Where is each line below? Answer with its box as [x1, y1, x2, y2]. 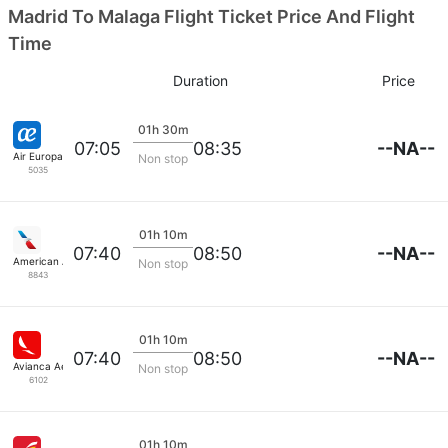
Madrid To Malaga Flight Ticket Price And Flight [8, 5, 415, 27]
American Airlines [13, 254, 96, 267]
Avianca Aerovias [13, 359, 96, 372]
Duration [172, 72, 228, 89]
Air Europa [13, 149, 63, 162]
